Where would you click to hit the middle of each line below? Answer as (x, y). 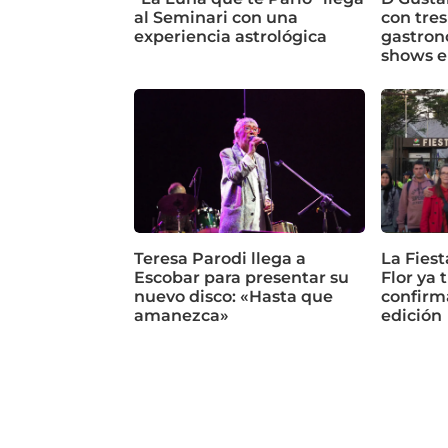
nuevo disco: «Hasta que (234, 297)
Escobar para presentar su (242, 278)
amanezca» (182, 316)
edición (411, 316)
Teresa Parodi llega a (220, 259)
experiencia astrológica (231, 37)
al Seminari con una (216, 18)
